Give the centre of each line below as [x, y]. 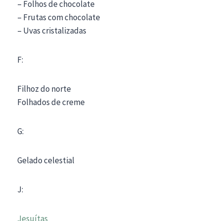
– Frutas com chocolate [59, 17]
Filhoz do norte [44, 89]
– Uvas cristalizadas [52, 30]
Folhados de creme [51, 102]
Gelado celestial [46, 160]
